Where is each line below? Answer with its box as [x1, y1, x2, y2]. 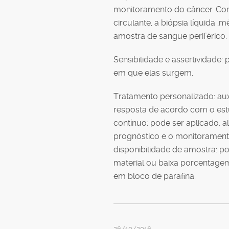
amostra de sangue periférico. [113, 31, 227, 41]
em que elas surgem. [113, 67, 193, 78]
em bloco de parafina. [113, 171, 196, 181]
